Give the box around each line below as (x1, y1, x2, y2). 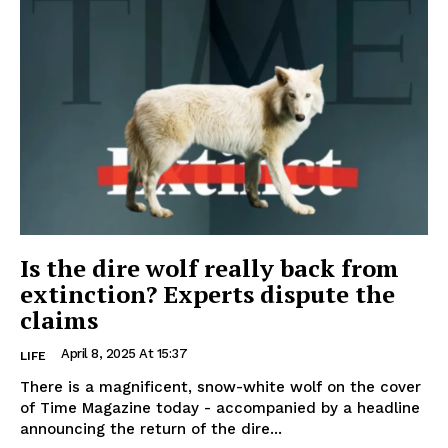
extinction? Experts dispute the (20, 277, 395, 310)
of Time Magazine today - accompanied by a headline (20, 398, 420, 417)
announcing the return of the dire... (20, 419, 282, 438)
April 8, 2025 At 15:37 (61, 345, 187, 361)
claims (20, 303, 98, 336)
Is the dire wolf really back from (20, 251, 399, 284)
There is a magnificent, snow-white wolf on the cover (20, 377, 421, 396)
